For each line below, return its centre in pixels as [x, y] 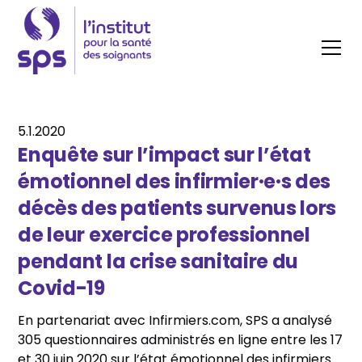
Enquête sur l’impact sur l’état [164, 154]
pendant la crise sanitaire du [158, 261]
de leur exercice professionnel [164, 234]
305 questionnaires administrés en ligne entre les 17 [181, 339]
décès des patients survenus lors [177, 208]
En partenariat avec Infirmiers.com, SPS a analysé [175, 320]
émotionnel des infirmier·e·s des [175, 181]
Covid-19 [61, 288]
